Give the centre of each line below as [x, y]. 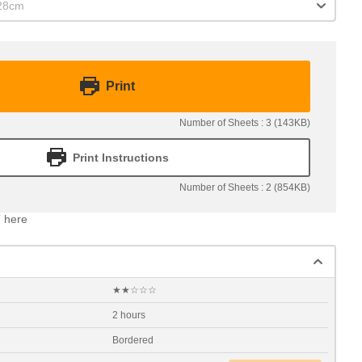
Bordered [133, 340]
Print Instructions [120, 158]
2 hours [129, 315]
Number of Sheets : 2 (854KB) [245, 187]
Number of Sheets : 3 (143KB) [245, 123]
